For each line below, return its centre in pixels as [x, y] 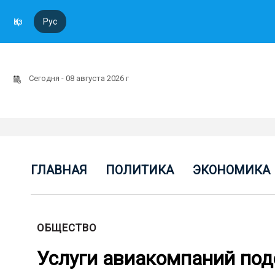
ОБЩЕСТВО [67, 228]
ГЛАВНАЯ [59, 170]
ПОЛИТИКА [140, 170]
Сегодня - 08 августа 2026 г [80, 78]
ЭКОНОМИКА [231, 170]
